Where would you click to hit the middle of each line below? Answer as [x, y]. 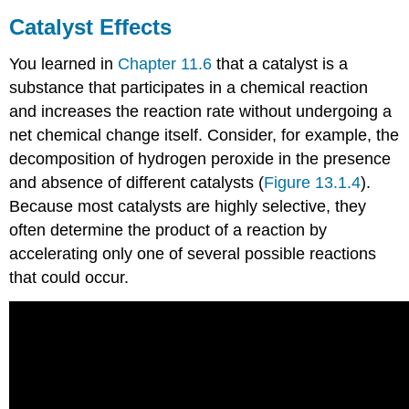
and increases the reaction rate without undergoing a [201, 112]
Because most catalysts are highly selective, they [188, 207]
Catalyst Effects [91, 27]
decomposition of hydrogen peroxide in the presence [200, 159]
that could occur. [69, 278]
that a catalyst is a [280, 64]
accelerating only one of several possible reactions [193, 254]
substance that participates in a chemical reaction [189, 88]
